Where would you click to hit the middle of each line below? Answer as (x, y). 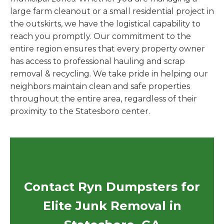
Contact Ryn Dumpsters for (112, 187)
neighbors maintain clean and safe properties (100, 86)
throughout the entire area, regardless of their (103, 99)
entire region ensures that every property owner (107, 49)
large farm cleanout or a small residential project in (112, 11)
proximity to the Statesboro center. (80, 111)
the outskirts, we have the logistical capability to (105, 24)
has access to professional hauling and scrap (97, 61)
